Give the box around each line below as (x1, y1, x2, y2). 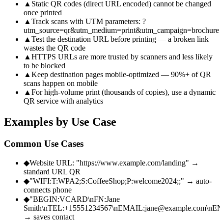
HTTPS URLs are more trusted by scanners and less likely (31, 52, 213, 61)
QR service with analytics (24, 96, 103, 105)
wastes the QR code (24, 43, 85, 52)
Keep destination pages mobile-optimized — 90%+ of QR (31, 70, 211, 79)
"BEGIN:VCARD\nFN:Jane (29, 195, 120, 204)
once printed (24, 8, 62, 17)
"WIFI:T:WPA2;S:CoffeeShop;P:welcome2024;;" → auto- (29, 177, 212, 186)
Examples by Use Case (4, 115, 116, 128)
